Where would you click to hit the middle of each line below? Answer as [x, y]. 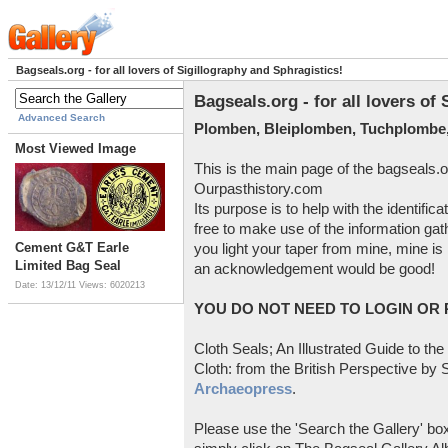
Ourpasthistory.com [258, 188]
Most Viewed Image [75, 149]
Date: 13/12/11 [47, 285]
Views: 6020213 [112, 285]
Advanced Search [61, 118]
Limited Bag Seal [68, 266]
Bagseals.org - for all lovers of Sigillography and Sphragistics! [179, 70]
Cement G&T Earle [72, 248]
